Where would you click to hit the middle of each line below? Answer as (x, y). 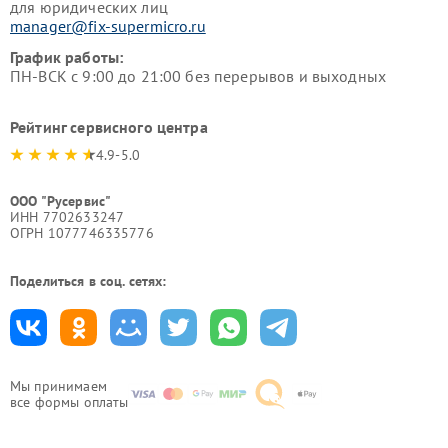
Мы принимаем (58, 386)
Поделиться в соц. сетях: (88, 281)
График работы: (67, 57)
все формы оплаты (69, 402)
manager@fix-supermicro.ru (108, 26)
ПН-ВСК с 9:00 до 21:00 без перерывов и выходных (198, 76)
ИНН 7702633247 (67, 217)
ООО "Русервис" (61, 201)
